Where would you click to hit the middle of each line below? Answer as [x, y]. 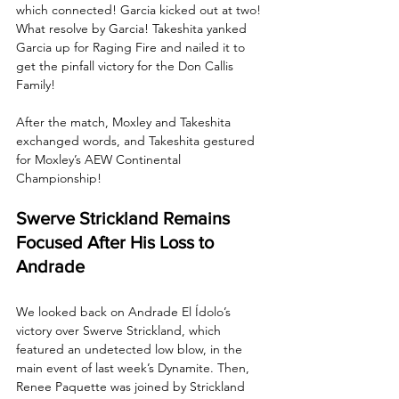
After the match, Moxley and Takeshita [125, 122]
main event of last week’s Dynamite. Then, [134, 367]
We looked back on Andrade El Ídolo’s [125, 311]
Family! [36, 84]
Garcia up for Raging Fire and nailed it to [132, 47]
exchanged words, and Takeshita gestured [137, 140]
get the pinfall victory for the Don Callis [126, 65]
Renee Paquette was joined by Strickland [132, 386]
